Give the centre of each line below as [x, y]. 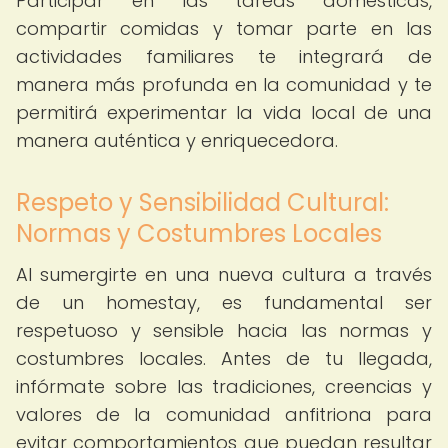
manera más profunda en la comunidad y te [224, 84]
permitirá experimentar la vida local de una [224, 112]
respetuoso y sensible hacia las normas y [224, 330]
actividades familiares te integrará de [224, 56]
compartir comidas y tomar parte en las [224, 28]
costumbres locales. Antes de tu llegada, [224, 358]
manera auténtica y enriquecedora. [177, 140]
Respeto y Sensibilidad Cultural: [202, 202]
